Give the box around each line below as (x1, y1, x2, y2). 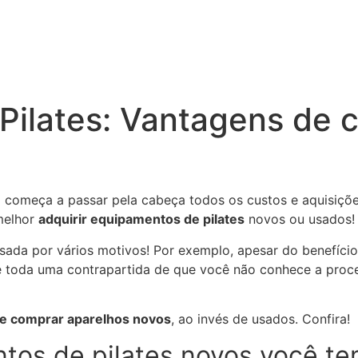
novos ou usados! (245, 211, 355, 228)
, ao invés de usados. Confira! (171, 311, 350, 328)
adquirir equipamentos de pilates (38, 211, 245, 228)
